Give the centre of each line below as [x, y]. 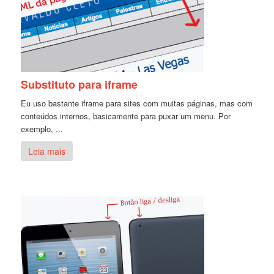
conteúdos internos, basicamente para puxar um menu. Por [126, 116]
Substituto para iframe [80, 84]
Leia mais [47, 151]
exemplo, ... [42, 128]
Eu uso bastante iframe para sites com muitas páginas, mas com [137, 103]
